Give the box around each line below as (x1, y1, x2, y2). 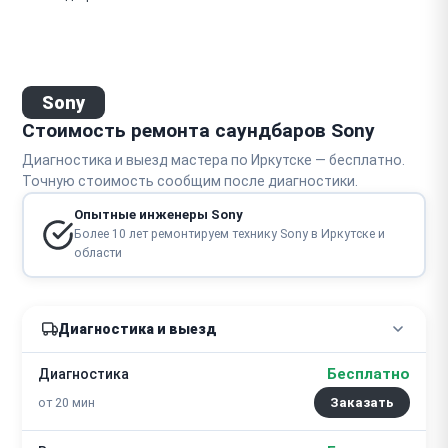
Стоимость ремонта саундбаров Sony (22, 118, 375, 142)
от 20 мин (38, 394, 95, 410)
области (73, 246, 122, 260)
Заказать (330, 394, 394, 410)
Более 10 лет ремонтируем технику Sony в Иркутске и (73, 227, 385, 241)
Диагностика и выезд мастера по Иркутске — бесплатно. (22, 151, 405, 168)
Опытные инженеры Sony (73, 207, 243, 222)
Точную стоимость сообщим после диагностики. (22, 172, 358, 189)
